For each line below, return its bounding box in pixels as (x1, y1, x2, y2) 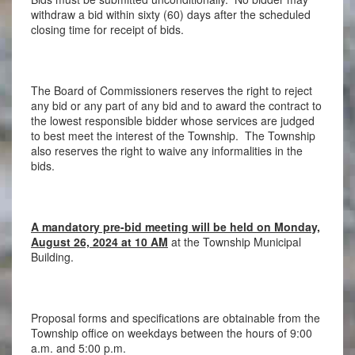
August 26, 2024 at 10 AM (30, 234, 168, 250)
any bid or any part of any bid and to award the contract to (30, 97, 322, 113)
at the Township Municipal (167, 234, 301, 250)
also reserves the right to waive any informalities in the (30, 142, 303, 158)
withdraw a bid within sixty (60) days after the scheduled (30, 6, 311, 22)
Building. (30, 249, 74, 265)
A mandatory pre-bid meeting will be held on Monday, (30, 219, 320, 235)
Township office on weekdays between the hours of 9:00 (30, 325, 312, 342)
